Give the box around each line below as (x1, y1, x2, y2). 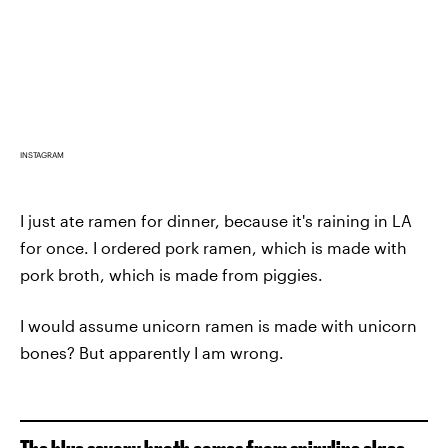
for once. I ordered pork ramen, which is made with (20, 238, 407, 258)
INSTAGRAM (20, 150, 64, 161)
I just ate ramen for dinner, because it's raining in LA (20, 211, 412, 231)
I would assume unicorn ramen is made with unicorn (20, 316, 417, 336)
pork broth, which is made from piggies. (20, 265, 323, 285)
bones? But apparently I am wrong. (20, 343, 284, 363)
